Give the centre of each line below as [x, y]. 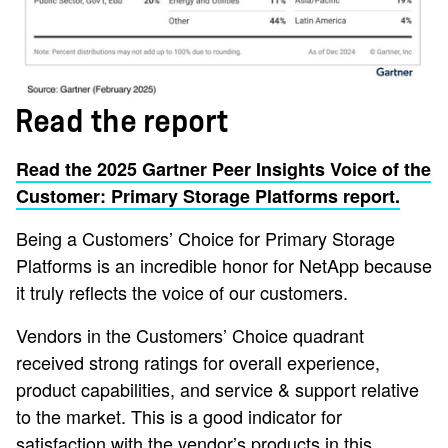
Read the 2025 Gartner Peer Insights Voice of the [223, 168]
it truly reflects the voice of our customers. [187, 291]
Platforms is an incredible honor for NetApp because [224, 264]
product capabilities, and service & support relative [217, 388]
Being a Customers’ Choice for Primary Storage [205, 237]
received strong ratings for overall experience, [198, 361]
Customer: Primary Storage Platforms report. [208, 195]
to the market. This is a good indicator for [179, 415]
